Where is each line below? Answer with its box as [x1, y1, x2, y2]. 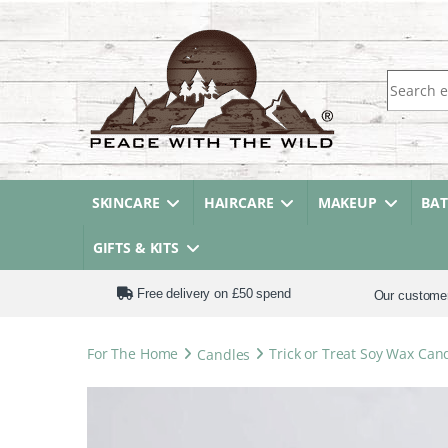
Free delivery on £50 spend [133, 285, 291, 301]
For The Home [87, 344, 179, 363]
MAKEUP [317, 193, 377, 212]
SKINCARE [91, 193, 160, 212]
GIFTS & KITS [92, 238, 180, 257]
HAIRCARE [203, 193, 274, 212]
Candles [197, 344, 251, 363]
